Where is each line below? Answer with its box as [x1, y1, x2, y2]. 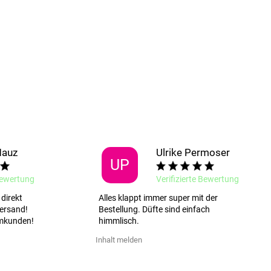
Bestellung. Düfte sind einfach [99, 204, 210, 215]
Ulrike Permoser [156, 146, 230, 158]
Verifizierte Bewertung [156, 174, 239, 184]
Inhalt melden [96, 235, 142, 245]
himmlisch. [99, 216, 139, 226]
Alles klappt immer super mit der [99, 193, 218, 203]
